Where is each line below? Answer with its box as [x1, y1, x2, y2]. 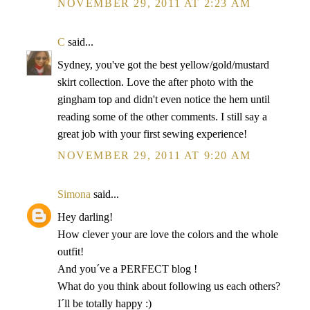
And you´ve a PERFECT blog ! [57, 263, 197, 275]
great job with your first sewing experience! [57, 128, 247, 140]
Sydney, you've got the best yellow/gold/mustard [57, 59, 269, 71]
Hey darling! [57, 211, 113, 223]
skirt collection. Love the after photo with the [57, 76, 253, 88]
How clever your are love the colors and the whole [57, 228, 278, 240]
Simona [57, 188, 91, 200]
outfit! [57, 246, 84, 257]
